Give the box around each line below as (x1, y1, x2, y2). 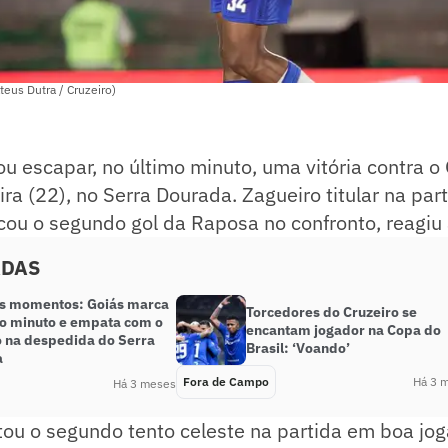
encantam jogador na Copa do (246, 321, 441, 340)
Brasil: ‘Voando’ (246, 339, 350, 358)
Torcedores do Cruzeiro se (246, 303, 417, 322)
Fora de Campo (183, 374, 269, 390)
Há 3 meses (113, 376, 176, 392)
